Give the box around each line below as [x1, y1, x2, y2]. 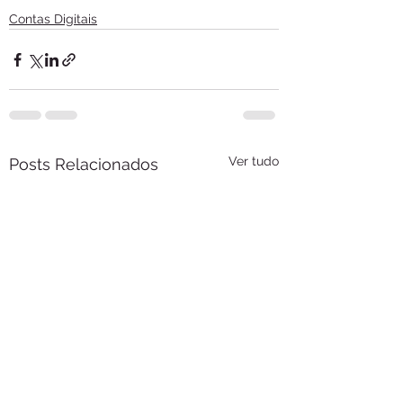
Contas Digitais [9, 12, 97, 27]
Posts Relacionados [9, 155, 158, 175]
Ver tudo [228, 154, 279, 169]
